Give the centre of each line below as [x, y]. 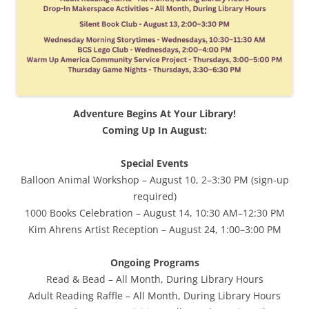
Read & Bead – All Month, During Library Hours [154, 279]
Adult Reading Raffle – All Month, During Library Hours [154, 296]
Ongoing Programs [154, 263]
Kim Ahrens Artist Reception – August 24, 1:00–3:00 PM [154, 230]
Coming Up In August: [154, 130]
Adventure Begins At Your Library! [154, 114]
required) [154, 197]
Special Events [154, 163]
